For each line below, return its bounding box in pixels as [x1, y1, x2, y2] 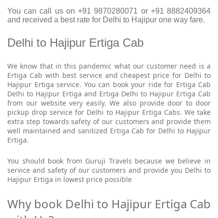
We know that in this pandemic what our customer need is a [7, 61, 211, 71]
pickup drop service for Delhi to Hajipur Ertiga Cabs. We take [7, 108, 211, 117]
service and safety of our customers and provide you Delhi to [7, 165, 211, 175]
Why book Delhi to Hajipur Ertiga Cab [7, 196, 211, 212]
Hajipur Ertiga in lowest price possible [7, 175, 132, 184]
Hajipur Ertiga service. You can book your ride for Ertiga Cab [7, 80, 211, 90]
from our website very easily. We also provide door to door [7, 98, 211, 108]
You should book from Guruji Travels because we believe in [7, 156, 211, 166]
